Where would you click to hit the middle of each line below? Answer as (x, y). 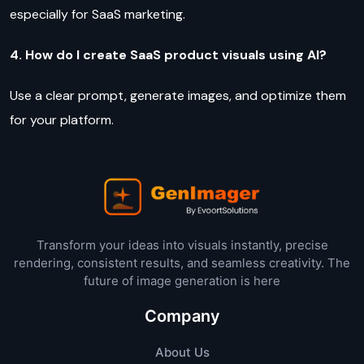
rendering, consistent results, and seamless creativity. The (182, 263)
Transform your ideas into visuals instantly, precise (182, 245)
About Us (182, 353)
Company (182, 316)
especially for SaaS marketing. (99, 14)
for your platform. (62, 119)
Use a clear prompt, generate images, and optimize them (178, 95)
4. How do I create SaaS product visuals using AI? (168, 54)
